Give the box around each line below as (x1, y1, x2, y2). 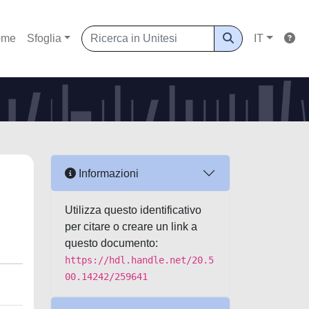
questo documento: (65, 237, 158, 249)
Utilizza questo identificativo (65, 204, 201, 216)
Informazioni (76, 167, 139, 179)
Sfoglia (26, 32, 61, 44)
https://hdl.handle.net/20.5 (65, 255, 214, 266)
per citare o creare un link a (65, 221, 197, 232)
